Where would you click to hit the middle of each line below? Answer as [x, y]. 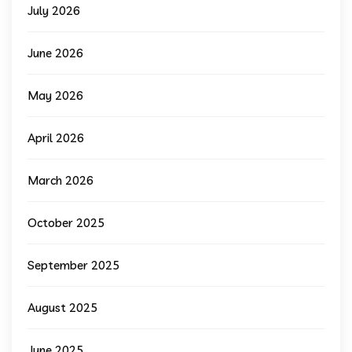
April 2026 [56, 138]
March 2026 [60, 181]
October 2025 [66, 223]
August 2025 [62, 308]
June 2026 [55, 53]
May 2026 [55, 96]
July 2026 [54, 11]
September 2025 [73, 266]
